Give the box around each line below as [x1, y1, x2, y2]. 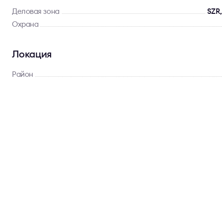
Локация [12, 48, 52, 60]
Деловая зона [12, 6, 59, 16]
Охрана [12, 19, 39, 29]
